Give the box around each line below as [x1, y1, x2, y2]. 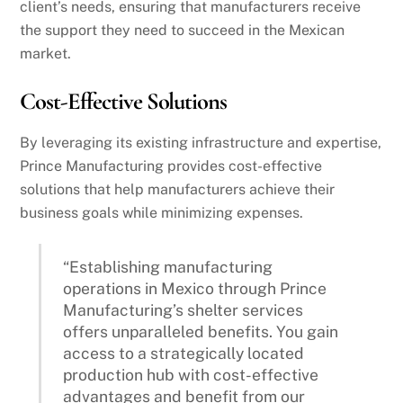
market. [20, 45, 72, 63]
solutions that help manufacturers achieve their [20, 181, 336, 199]
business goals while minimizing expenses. [20, 204, 304, 222]
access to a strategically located [63, 343, 305, 363]
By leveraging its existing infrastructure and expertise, [20, 134, 382, 152]
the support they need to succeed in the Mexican [20, 22, 345, 40]
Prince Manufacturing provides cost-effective [20, 157, 323, 175]
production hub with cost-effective [63, 364, 319, 384]
